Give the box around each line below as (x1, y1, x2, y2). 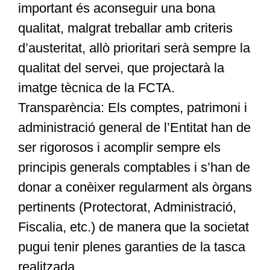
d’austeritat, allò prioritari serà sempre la (17, 40, 250, 56)
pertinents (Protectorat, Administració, (17, 199, 236, 215)
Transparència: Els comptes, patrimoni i (17, 100, 247, 116)
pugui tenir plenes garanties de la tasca (17, 239, 245, 255)
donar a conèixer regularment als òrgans (17, 180, 252, 195)
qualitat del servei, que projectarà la (17, 60, 224, 76)
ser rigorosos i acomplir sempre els (17, 140, 221, 155)
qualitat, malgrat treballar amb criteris (17, 20, 233, 36)
